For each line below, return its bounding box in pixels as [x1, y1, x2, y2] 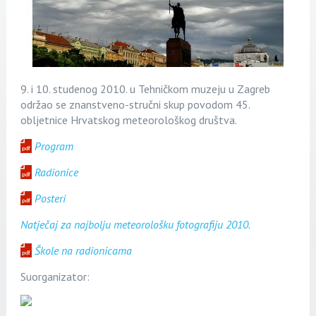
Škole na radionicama [34, 243, 132, 258]
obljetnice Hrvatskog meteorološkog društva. [20, 113, 237, 128]
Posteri [34, 191, 66, 206]
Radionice [34, 165, 78, 180]
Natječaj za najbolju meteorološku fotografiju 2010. [20, 217, 250, 232]
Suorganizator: [20, 269, 90, 284]
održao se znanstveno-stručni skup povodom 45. [20, 97, 250, 112]
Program [34, 139, 73, 154]
